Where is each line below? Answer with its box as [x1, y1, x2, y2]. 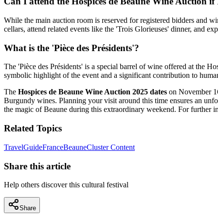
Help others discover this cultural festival [4, 181, 128, 189]
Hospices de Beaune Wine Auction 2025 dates [18, 88, 167, 96]
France [42, 143, 63, 151]
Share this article [4, 161, 71, 171]
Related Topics [4, 123, 62, 134]
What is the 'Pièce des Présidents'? [4, 42, 139, 53]
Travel [4, 143, 23, 151]
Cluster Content [87, 143, 135, 151]
